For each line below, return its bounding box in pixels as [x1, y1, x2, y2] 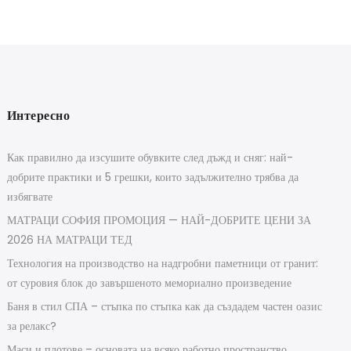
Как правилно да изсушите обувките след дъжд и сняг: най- [6, 149, 293, 165]
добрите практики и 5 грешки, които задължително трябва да [6, 168, 299, 185]
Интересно [6, 106, 71, 125]
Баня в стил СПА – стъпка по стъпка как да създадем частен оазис [6, 298, 322, 314]
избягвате [6, 188, 52, 204]
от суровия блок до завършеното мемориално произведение [6, 274, 291, 291]
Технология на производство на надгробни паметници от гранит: [6, 255, 318, 271]
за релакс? [6, 317, 56, 334]
